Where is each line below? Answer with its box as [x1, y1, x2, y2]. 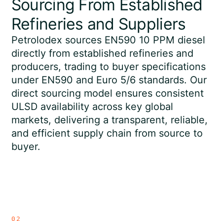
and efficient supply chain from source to [11, 127, 203, 139]
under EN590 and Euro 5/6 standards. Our [11, 74, 207, 86]
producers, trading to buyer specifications [11, 61, 206, 73]
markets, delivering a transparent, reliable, [11, 114, 208, 126]
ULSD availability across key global [11, 101, 173, 112]
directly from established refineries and [11, 47, 193, 59]
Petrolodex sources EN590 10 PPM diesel [11, 34, 205, 46]
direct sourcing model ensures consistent [11, 87, 204, 99]
